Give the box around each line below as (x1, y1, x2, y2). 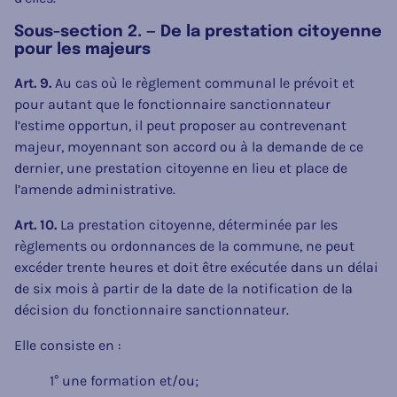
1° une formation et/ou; (50, 371, 198, 389)
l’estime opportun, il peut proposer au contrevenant (14, 116, 346, 134)
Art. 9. (14, 74, 51, 91)
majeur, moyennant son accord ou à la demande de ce (14, 137, 363, 155)
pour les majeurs (14, 41, 151, 58)
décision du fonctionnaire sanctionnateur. (14, 300, 289, 318)
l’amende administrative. (14, 180, 175, 198)
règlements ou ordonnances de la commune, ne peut (14, 237, 354, 254)
